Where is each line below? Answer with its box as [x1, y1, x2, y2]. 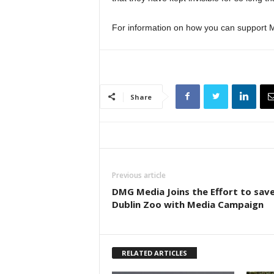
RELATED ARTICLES [121, 248, 187, 257]
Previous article [111, 169, 166, 180]
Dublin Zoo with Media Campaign [111, 198, 264, 210]
